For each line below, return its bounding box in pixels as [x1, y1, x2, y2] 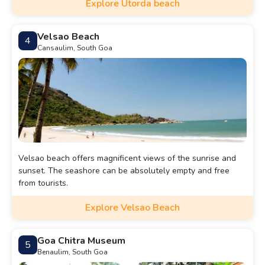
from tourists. [18, 177, 68, 189]
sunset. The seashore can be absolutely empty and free [18, 165, 230, 177]
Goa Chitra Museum [37, 234, 125, 248]
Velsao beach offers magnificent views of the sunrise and [18, 153, 236, 164]
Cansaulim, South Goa [37, 43, 112, 53]
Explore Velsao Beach [85, 201, 180, 215]
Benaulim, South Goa [37, 247, 108, 257]
